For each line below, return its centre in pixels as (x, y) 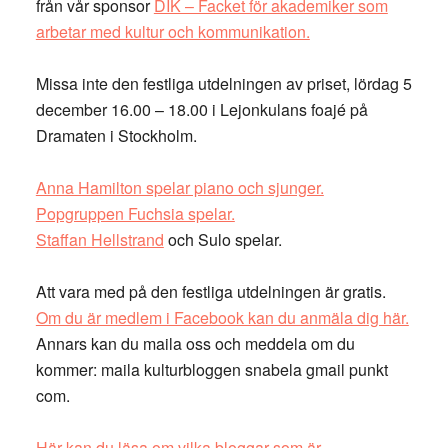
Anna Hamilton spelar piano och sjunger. (179, 187)
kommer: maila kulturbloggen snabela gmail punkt (211, 369)
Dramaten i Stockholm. (116, 135)
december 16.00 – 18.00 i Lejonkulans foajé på (201, 109)
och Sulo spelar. (222, 239)
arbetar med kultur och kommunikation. (172, 31)
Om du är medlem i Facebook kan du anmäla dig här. (222, 317)
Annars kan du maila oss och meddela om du (195, 343)
